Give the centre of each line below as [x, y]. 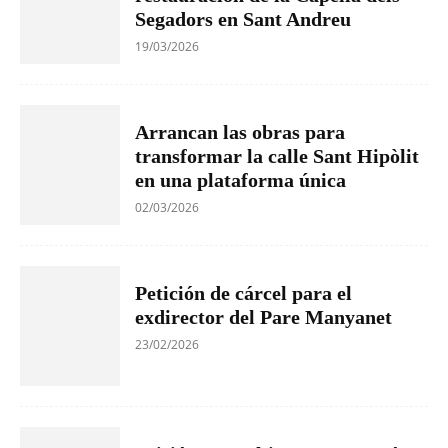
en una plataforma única [240, 179]
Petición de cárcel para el [243, 292]
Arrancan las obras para [240, 131]
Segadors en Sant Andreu [243, 18]
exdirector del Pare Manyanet [263, 316]
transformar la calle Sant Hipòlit [277, 155]
